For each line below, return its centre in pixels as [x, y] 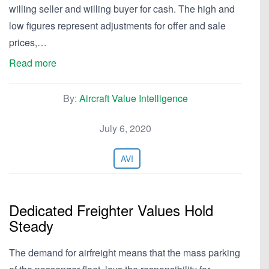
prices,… [28, 42]
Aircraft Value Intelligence [134, 98]
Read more [33, 63]
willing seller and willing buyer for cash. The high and [122, 9]
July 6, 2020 [125, 128]
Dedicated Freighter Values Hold [111, 210]
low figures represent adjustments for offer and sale [117, 26]
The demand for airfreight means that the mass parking [125, 252]
